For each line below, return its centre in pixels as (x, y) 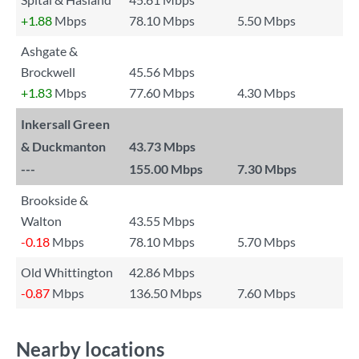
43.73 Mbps (162, 146)
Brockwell (48, 72)
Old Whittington (67, 272)
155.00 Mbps (166, 169)
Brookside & (54, 200)
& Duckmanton (63, 146)
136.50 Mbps (165, 293)
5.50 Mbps (266, 20)
